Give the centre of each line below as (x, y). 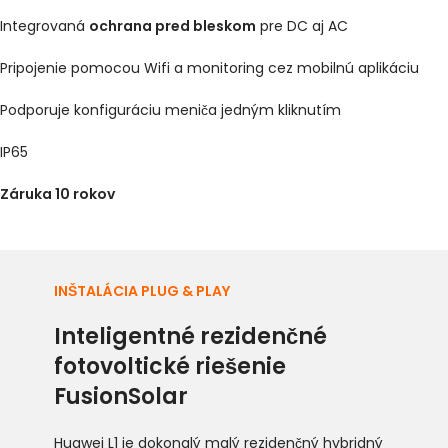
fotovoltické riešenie (169, 366)
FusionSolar (120, 396)
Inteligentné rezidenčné (190, 336)
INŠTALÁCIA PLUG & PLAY (141, 290)
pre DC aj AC (302, 25)
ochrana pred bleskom (172, 25)
